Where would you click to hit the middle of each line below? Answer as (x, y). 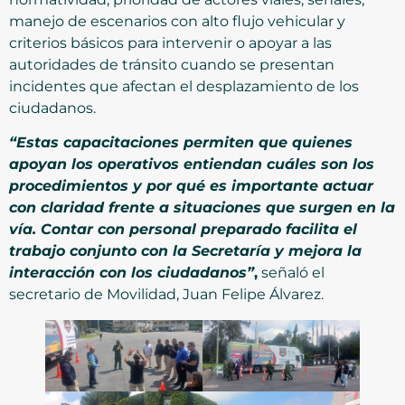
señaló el (291, 273)
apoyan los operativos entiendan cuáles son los (192, 165)
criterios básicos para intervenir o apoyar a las (170, 43)
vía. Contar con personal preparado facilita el (183, 230)
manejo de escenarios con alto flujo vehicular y (177, 22)
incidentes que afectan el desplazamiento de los (184, 87)
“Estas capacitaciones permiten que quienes (181, 143)
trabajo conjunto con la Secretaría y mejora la (185, 251)
